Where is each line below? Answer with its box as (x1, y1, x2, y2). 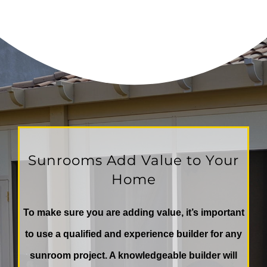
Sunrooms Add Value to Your (28, 151, 239, 169)
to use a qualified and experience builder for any (25, 229, 242, 240)
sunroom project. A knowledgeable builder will (30, 250, 237, 261)
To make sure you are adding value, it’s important (23, 207, 244, 218)
